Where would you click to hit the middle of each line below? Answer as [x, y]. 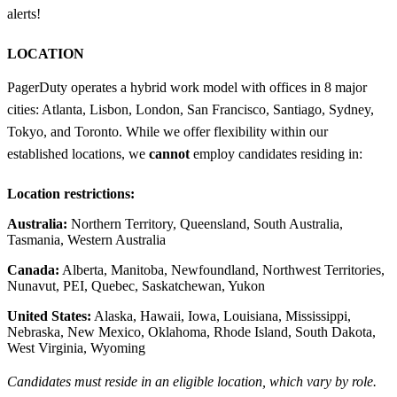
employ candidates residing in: [276, 153]
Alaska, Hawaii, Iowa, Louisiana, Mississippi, [221, 315]
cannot [169, 153]
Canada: [33, 269]
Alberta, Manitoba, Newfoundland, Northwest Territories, [222, 269]
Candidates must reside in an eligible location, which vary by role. [192, 381]
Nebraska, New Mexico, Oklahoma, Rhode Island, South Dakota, [191, 331]
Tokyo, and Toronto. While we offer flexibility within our [167, 131]
